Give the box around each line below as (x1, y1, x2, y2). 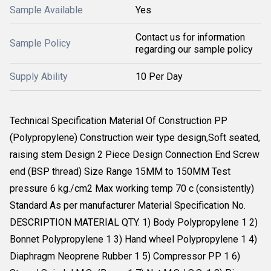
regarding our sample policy (135, 44, 253, 55)
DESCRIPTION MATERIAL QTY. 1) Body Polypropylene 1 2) (10, 217, 258, 228)
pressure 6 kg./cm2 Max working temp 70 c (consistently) (10, 183, 254, 194)
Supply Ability (10, 71, 68, 82)
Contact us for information (135, 31, 245, 43)
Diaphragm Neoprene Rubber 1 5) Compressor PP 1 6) (10, 250, 240, 262)
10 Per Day (135, 71, 183, 82)
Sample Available (10, 4, 83, 16)
